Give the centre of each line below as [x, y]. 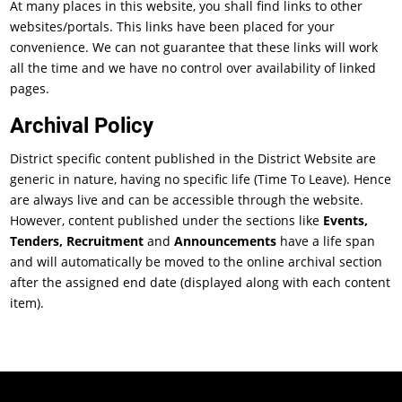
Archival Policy [82, 126]
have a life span [326, 241]
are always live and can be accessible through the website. [187, 200]
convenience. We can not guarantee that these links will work [194, 47]
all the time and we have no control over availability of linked [193, 68]
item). [27, 303]
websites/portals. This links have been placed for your [173, 26]
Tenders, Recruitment [77, 241]
